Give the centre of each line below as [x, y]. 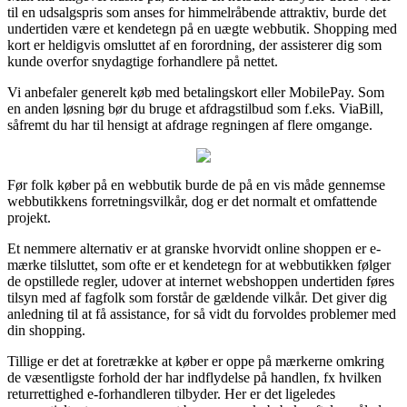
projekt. [29, 217]
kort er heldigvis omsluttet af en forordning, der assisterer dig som [194, 45]
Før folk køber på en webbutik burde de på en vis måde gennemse [196, 184]
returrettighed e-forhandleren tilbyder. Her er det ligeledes [171, 393]
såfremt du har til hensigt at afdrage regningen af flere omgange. [190, 124]
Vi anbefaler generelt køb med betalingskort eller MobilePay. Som [196, 92]
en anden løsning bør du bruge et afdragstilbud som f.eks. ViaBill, [195, 108]
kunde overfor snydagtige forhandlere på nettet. [143, 61]
